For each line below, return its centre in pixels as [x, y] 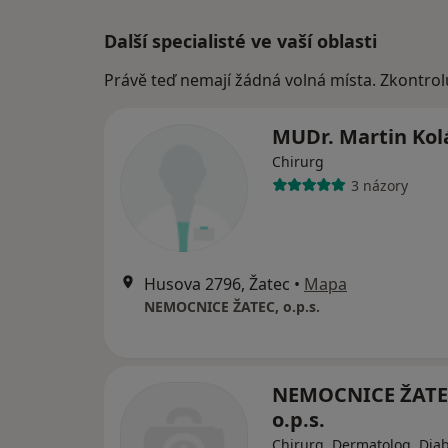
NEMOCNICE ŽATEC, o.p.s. [232, 306]
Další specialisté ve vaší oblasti [240, 41]
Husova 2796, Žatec [217, 284]
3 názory [379, 185]
